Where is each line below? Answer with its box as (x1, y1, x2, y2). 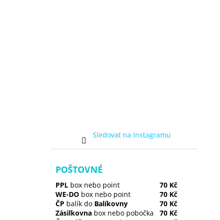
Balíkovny (92, 199, 128, 209)
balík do (64, 199, 92, 209)
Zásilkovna (55, 208, 92, 218)
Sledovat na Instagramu (92, 130, 171, 140)
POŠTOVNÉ (55, 164, 103, 176)
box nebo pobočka (92, 208, 154, 218)
